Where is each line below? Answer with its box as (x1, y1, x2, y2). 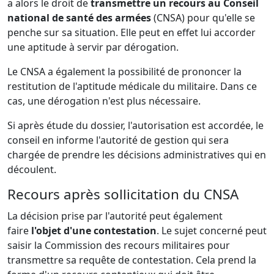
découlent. (7, 162, 56, 176)
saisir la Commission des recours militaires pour (7, 238, 230, 252)
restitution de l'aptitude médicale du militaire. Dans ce (7, 79, 257, 93)
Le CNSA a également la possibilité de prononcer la (7, 64, 242, 78)
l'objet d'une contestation (31, 223, 157, 237)
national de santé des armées (7, 10, 151, 24)
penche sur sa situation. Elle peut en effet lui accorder (7, 25, 256, 39)
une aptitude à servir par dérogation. (7, 40, 179, 54)
